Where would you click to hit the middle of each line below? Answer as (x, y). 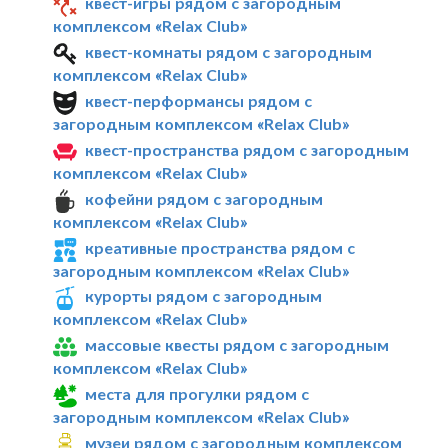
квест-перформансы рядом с (199, 101)
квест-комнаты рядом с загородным (229, 52)
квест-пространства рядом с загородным (247, 149)
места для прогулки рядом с (197, 394)
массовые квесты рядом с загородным (237, 345)
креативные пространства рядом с (220, 247)
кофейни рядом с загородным (204, 198)
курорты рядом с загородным (204, 296)
